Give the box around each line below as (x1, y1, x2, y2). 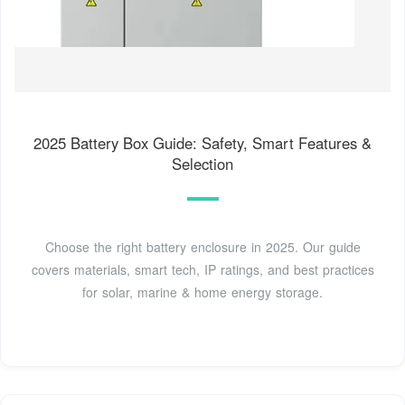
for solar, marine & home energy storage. (82, 283, 323, 302)
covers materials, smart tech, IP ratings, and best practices (31, 260, 374, 279)
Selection (172, 153, 233, 175)
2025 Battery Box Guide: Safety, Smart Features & (33, 132, 372, 155)
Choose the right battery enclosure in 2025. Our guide (44, 238, 361, 257)
